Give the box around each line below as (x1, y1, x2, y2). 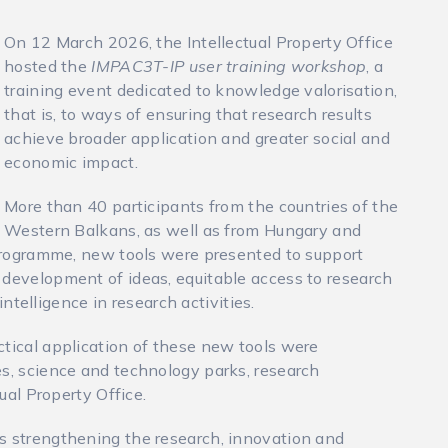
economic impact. (4, 152, 138, 172)
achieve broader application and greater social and (4, 128, 390, 148)
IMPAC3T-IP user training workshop (91, 56, 367, 76)
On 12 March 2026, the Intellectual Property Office (4, 32, 393, 52)
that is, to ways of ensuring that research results (4, 104, 372, 124)
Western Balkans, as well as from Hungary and (4, 220, 362, 240)
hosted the (4, 56, 92, 76)
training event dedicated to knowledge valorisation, (4, 80, 398, 100)
